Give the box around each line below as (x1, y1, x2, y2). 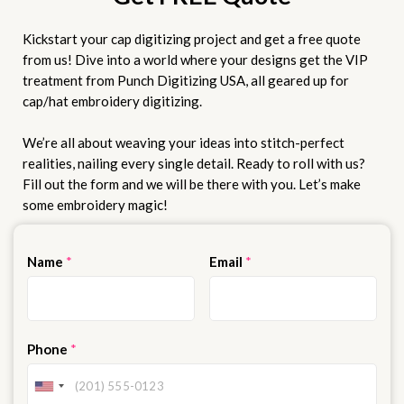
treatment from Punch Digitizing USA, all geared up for (23, 72, 349, 89)
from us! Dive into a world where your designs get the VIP (23, 51, 368, 69)
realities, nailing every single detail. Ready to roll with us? (23, 155, 365, 172)
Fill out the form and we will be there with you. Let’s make (23, 176, 361, 193)
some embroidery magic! (23, 197, 168, 214)
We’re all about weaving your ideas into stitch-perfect (23, 134, 344, 151)
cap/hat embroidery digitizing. (23, 93, 202, 110)
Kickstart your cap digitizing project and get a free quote (23, 31, 361, 48)
